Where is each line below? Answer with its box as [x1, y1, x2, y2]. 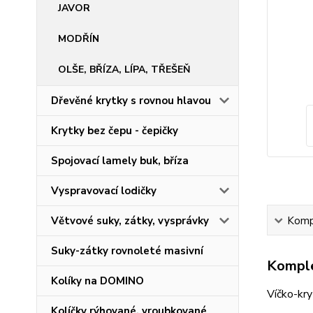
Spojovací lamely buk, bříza [51, 154, 189, 168]
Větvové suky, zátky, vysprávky [51, 214, 209, 228]
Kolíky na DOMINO [51, 274, 144, 288]
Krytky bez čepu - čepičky [51, 124, 178, 138]
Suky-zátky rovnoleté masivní [51, 244, 203, 258]
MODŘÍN [58, 32, 99, 45]
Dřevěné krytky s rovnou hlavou [51, 94, 211, 108]
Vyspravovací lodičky [51, 184, 156, 198]
